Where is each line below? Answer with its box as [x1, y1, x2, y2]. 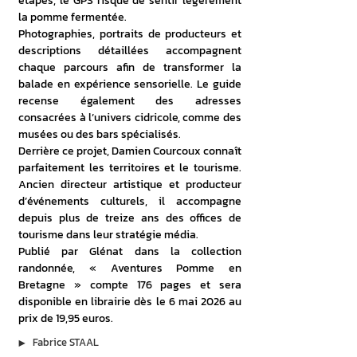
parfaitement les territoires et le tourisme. [18, 159, 241, 176]
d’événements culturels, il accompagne [18, 193, 241, 210]
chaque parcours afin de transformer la [18, 59, 241, 76]
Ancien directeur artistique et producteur [18, 176, 241, 193]
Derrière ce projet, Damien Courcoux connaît [18, 143, 241, 159]
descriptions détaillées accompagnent [18, 42, 241, 59]
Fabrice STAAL [33, 335, 99, 350]
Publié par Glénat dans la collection [18, 243, 241, 260]
